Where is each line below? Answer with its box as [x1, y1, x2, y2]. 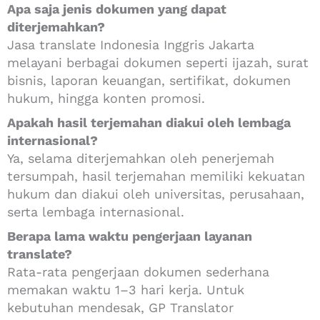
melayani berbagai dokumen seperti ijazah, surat [7, 54, 309, 70]
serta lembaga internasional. [7, 204, 184, 219]
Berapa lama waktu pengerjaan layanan [7, 228, 252, 244]
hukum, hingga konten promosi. [7, 90, 205, 106]
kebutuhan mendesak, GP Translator [7, 299, 234, 315]
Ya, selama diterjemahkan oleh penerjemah [7, 150, 274, 166]
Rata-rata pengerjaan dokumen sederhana [7, 264, 269, 279]
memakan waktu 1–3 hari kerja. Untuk [7, 281, 244, 297]
